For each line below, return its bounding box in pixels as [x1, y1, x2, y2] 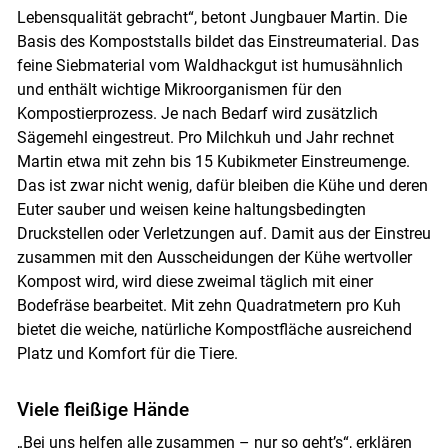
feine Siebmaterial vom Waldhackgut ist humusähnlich [16, 56, 403, 76]
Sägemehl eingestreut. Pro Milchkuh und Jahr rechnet [16, 128, 394, 148]
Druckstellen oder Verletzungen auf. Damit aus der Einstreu [16, 224, 431, 244]
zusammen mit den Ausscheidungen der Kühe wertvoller [16, 248, 412, 268]
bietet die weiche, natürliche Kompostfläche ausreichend [16, 320, 412, 340]
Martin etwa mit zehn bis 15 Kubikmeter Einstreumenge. [16, 152, 410, 172]
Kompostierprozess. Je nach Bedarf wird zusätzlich [16, 104, 378, 124]
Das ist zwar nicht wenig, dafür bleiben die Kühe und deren [16, 176, 428, 196]
